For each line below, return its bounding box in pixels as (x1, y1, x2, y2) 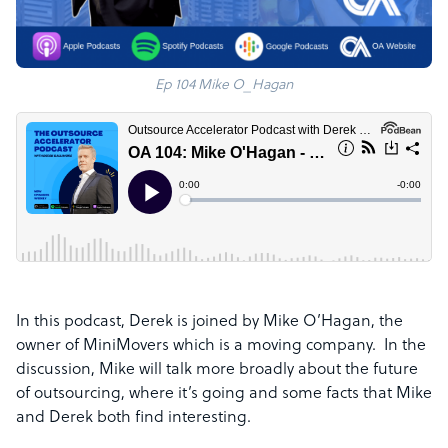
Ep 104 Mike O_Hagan (155, 78, 293, 93)
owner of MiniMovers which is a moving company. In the (16, 337, 426, 355)
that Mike (363, 385, 432, 403)
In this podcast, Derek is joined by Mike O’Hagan (16, 313, 371, 331)
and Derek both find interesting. (16, 409, 251, 427)
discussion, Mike (16, 361, 139, 379)
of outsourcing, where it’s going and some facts (16, 385, 363, 403)
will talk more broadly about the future (139, 361, 418, 379)
